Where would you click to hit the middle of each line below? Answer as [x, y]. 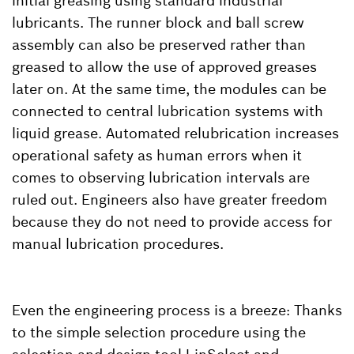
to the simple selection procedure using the [159, 332]
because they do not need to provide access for [172, 221]
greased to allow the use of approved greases [164, 66]
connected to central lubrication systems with [168, 111]
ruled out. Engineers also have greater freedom [169, 199]
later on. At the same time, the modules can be [169, 88]
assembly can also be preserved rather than [159, 44]
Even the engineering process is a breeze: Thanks [177, 310]
